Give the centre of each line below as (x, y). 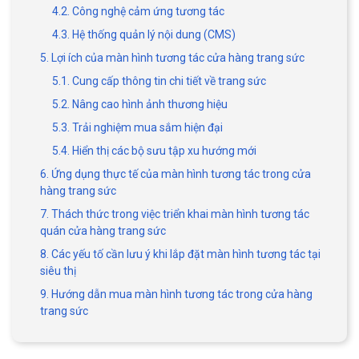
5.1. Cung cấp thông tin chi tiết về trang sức (159, 81)
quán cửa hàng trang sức (103, 230)
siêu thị (58, 270)
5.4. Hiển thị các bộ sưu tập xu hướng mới (154, 150)
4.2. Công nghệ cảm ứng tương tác (138, 11)
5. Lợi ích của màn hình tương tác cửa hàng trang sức (172, 57)
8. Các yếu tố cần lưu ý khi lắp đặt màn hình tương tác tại (180, 254)
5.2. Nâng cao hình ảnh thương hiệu (140, 104)
